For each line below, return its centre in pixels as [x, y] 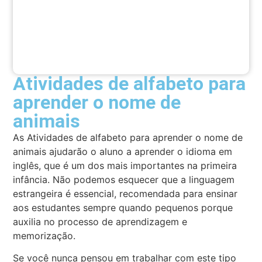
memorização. [44, 236]
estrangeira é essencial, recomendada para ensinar [125, 194]
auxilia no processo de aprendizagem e [100, 222]
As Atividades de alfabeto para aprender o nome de [128, 138]
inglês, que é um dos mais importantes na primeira [125, 166]
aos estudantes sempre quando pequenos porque [123, 208]
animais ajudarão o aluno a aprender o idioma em [123, 152]
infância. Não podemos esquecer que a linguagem [124, 180]
